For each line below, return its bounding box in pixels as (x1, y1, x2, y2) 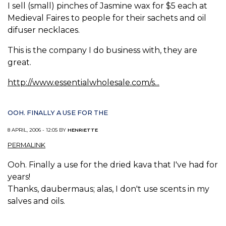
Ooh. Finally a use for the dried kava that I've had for (8, 159, 218, 169)
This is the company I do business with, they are (8, 45, 197, 55)
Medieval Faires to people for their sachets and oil (8, 13, 206, 23)
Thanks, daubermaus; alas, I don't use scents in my (8, 184, 209, 194)
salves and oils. (8, 196, 65, 206)
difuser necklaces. (8, 25, 80, 35)
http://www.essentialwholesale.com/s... (8, 77, 159, 87)
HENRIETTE (68, 127, 98, 133)
